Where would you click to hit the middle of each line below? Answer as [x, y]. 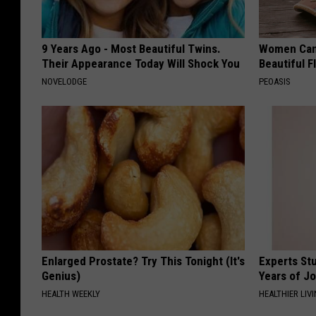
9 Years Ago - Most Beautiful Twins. [131, 49]
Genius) [61, 276]
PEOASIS [275, 82]
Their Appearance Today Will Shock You [141, 64]
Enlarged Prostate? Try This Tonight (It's [143, 261]
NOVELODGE [64, 82]
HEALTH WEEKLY [71, 294]
